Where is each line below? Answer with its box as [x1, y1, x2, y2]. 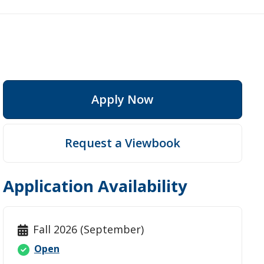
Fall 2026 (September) [32, 222, 144, 236]
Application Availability [2, 174, 187, 197]
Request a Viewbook [64, 134, 180, 151]
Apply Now [91, 91, 154, 107]
